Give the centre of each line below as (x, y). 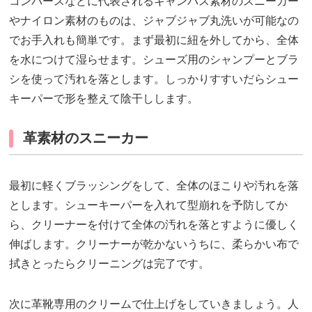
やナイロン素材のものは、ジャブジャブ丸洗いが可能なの (154, 21)
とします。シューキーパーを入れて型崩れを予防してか (149, 205)
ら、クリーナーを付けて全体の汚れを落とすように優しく (154, 225)
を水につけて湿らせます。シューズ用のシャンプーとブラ (154, 60)
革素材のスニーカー (86, 139)
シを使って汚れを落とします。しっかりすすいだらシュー (154, 79)
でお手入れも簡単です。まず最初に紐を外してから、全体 (154, 40)
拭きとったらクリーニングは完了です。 (110, 264)
